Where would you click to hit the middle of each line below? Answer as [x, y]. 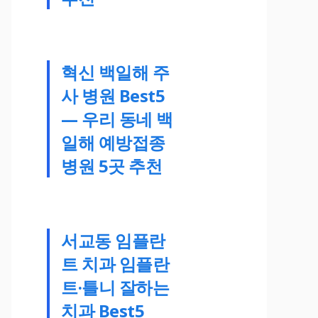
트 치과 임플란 [115, 263]
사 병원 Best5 [113, 95]
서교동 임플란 [113, 240]
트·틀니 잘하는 [115, 287]
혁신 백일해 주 [115, 72]
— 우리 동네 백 [117, 119]
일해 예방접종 [113, 142]
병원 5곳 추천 [112, 165]
